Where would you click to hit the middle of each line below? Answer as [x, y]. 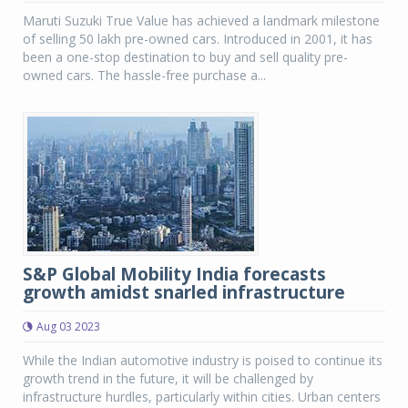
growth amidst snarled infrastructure [184, 292]
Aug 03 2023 [68, 326]
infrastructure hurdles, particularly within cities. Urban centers [202, 397]
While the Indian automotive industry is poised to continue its [203, 360]
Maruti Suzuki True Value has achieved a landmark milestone [201, 20]
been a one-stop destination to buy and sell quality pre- [185, 57]
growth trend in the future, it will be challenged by [168, 378]
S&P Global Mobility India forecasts [174, 274]
